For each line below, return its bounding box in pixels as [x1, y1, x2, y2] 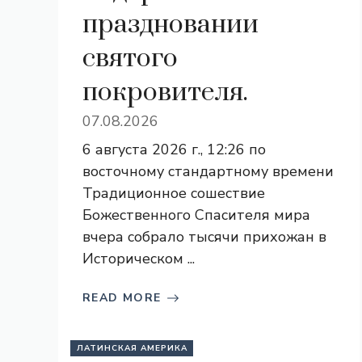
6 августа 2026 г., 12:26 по [82, 140, 266, 159]
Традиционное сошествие [82, 183, 265, 203]
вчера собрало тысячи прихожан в [82, 227, 326, 246]
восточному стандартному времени [82, 162, 334, 181]
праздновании [82, 8, 259, 41]
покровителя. [82, 76, 248, 109]
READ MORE [82, 290, 162, 305]
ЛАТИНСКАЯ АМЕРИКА [77, 343, 187, 354]
